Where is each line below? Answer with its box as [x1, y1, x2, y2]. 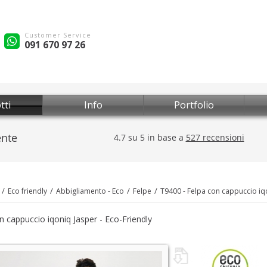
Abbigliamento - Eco [56, 186, 124, 196]
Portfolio [173, 98, 214, 111]
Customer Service [24, 30, 91, 39]
